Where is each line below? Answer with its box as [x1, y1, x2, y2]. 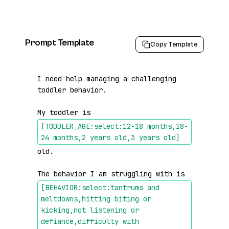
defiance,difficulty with [41, 217, 139, 226]
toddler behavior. [37, 85, 107, 95]
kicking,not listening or [41, 205, 139, 215]
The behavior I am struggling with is [37, 169, 189, 178]
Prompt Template [25, 37, 94, 48]
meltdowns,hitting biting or [41, 194, 151, 203]
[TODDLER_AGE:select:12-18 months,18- [41, 122, 188, 131]
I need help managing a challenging [37, 74, 176, 83]
